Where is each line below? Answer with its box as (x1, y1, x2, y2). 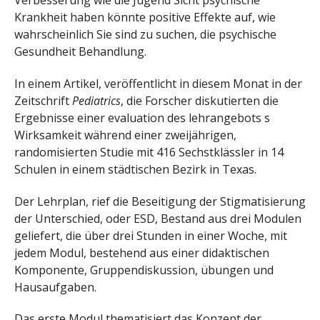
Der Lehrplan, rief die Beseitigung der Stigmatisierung (14, 193, 306, 209)
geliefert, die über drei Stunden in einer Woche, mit (14, 227, 287, 244)
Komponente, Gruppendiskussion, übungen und (14, 261, 274, 278)
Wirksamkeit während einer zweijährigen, (14, 126, 236, 143)
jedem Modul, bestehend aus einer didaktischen (14, 244, 269, 261)
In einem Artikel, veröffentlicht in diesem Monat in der (14, 75, 302, 91)
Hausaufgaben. (14, 279, 96, 295)
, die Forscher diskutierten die (121, 92, 279, 109)
